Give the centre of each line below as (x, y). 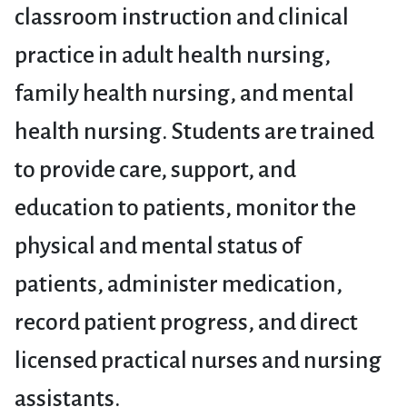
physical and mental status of (158, 247)
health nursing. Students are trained (194, 132)
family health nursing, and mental (184, 94)
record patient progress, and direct (186, 323)
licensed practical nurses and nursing (198, 361)
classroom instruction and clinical (182, 18)
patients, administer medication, (179, 285)
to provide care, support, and (155, 170)
